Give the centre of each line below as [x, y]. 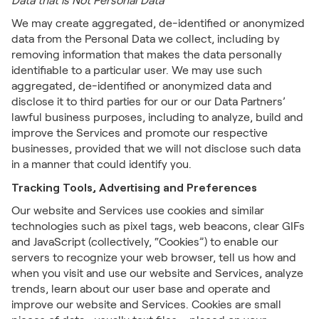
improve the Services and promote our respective [140, 133]
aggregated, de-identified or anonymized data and [142, 86]
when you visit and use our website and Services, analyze [157, 273]
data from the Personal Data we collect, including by [146, 39]
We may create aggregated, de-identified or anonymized [158, 23]
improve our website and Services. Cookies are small [146, 304]
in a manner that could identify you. [101, 164]
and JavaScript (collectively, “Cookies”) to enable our [145, 242]
